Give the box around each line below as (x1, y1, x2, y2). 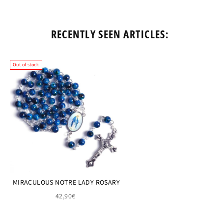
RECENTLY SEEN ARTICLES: (51, 27, 169, 42)
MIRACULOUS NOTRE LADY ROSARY (12, 178, 120, 188)
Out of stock (13, 61, 39, 69)
